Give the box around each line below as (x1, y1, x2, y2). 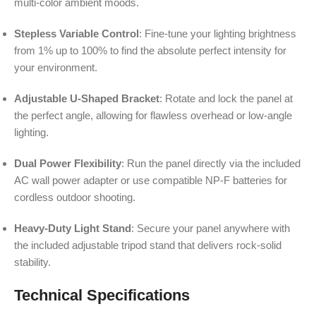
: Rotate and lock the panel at (159, 92, 293, 105)
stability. (14, 256, 51, 269)
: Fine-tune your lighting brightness (139, 28, 296, 40)
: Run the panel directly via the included (121, 157, 300, 170)
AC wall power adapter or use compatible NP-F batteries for (14, 174, 287, 187)
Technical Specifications (14, 286, 190, 305)
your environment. (14, 61, 97, 74)
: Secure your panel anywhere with (131, 222, 290, 235)
